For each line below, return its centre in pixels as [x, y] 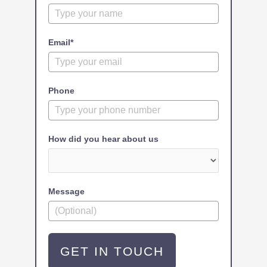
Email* [61, 43]
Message [67, 192]
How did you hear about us [104, 139]
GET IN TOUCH [112, 252]
